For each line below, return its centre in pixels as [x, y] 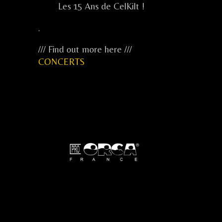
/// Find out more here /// [85, 50]
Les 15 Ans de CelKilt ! [101, 6]
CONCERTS [61, 62]
